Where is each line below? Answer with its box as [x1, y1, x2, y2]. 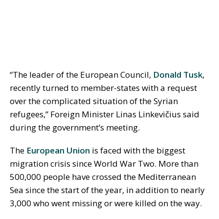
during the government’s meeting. [10, 122, 140, 133]
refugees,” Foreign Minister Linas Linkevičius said [10, 109, 199, 120]
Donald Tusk [153, 69, 202, 81]
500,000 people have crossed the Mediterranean [10, 171, 196, 183]
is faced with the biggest [90, 145, 185, 156]
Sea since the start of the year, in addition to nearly [10, 184, 205, 196]
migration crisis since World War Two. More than [10, 158, 198, 170]
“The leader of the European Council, [10, 69, 153, 81]
